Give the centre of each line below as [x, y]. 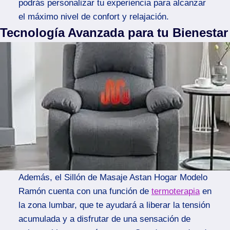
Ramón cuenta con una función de [85, 191]
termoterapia [175, 191]
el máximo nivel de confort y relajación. [93, 16]
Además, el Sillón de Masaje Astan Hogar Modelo [113, 177]
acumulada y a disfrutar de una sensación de [104, 219]
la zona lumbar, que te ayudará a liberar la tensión [114, 205]
